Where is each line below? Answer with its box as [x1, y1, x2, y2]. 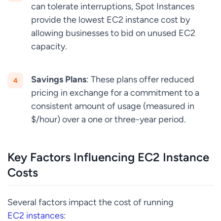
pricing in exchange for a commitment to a [31, 87, 199, 98]
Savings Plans [31, 74, 86, 85]
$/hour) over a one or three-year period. [31, 114, 186, 125]
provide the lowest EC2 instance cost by [31, 14, 190, 25]
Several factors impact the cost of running [7, 197, 174, 208]
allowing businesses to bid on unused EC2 [31, 28, 195, 38]
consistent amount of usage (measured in [31, 101, 194, 111]
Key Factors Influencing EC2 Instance [7, 150, 209, 164]
